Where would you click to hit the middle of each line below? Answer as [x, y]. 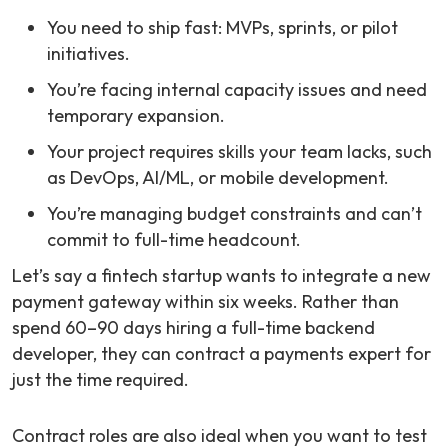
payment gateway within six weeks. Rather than [205, 302]
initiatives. [88, 54]
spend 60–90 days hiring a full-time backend [193, 328]
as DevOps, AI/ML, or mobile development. [218, 178]
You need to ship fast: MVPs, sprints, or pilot [222, 28]
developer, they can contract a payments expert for [221, 354]
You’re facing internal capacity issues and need [237, 90]
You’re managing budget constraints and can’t [234, 214]
